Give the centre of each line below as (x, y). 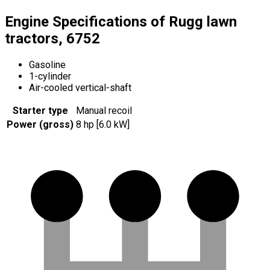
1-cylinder (50, 76)
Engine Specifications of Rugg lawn (121, 22)
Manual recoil (104, 110)
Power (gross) (40, 124)
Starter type (40, 110)
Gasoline (47, 64)
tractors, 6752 (52, 39)
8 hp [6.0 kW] (103, 124)
